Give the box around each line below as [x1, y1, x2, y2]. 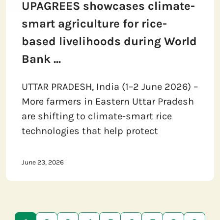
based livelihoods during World [22, 34, 197, 49]
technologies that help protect [22, 125, 158, 137]
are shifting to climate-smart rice [22, 110, 172, 122]
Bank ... [22, 52, 61, 66]
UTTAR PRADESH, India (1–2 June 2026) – [22, 81, 198, 93]
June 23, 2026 [22, 158, 64, 167]
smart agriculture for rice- [22, 17, 167, 31]
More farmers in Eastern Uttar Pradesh [22, 96, 194, 108]
